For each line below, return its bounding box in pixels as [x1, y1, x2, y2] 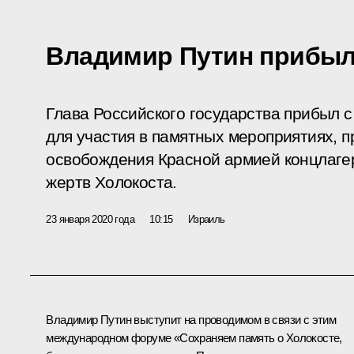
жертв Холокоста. [46, 172, 177, 192]
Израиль [187, 213, 225, 225]
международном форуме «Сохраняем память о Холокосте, [46, 330, 342, 345]
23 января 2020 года [46, 213, 134, 225]
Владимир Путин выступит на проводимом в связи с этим [46, 312, 337, 326]
